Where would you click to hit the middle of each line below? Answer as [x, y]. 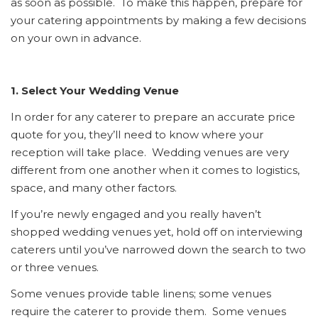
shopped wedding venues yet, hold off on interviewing [157, 232]
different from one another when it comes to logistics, [155, 170]
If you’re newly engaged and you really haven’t [136, 214]
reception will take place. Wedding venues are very [150, 153]
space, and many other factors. [94, 188]
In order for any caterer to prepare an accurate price [153, 117]
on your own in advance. [76, 38]
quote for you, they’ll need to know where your [137, 135]
